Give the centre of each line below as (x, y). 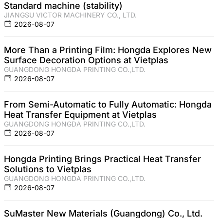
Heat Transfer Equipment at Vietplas (80, 115)
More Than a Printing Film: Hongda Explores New (108, 50)
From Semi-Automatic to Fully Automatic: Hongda (108, 105)
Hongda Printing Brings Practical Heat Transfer (102, 159)
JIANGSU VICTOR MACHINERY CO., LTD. (70, 15)
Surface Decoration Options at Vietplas (86, 60)
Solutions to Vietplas (48, 169)
